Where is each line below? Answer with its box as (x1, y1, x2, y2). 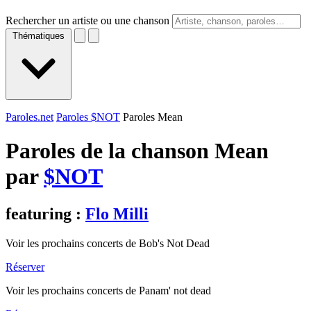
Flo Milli (85, 204, 149, 223)
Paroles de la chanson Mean (6, 138, 269, 164)
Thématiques (12, 31, 65, 41)
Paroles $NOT (56, 111, 120, 123)
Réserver (6, 260, 44, 273)
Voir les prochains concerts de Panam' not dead (6, 284, 211, 296)
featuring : (6, 204, 85, 223)
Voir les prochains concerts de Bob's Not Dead (6, 237, 210, 249)
